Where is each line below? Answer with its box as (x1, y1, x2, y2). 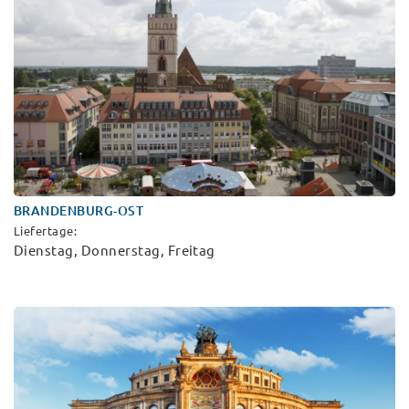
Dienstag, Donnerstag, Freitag (14, 243, 215, 259)
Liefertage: (14, 225, 78, 238)
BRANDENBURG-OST (14, 204, 144, 219)
